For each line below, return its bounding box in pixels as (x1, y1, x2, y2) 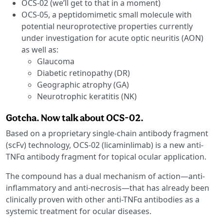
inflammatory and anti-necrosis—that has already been (6, 182, 209, 193)
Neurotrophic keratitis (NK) (37, 91, 137, 102)
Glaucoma (37, 55, 74, 67)
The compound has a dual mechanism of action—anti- (6, 170, 205, 182)
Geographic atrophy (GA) (37, 79, 129, 90)
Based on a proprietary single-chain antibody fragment (6, 127, 208, 139)
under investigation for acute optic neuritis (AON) (21, 32, 203, 43)
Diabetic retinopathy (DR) (37, 67, 130, 78)
